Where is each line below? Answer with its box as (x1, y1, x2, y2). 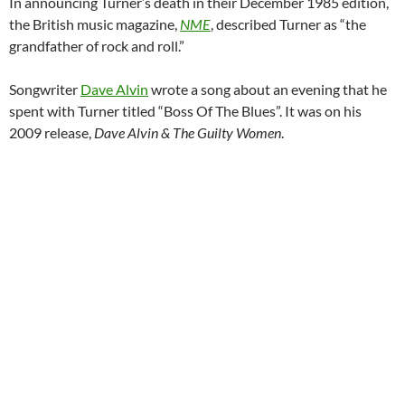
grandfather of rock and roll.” (9, 37, 184, 55)
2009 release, (9, 124, 94, 142)
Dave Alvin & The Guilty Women (94, 124, 281, 142)
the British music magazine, (9, 15, 180, 33)
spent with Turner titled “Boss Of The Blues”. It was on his (9, 102, 362, 120)
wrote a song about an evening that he (148, 80, 387, 99)
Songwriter (9, 80, 80, 99)
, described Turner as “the (211, 15, 366, 33)
